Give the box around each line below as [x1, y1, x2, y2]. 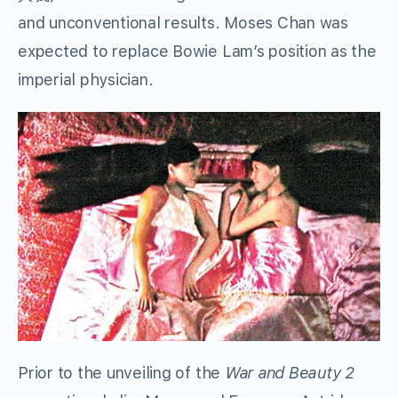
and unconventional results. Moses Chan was [18, 12, 348, 32]
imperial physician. [18, 69, 154, 89]
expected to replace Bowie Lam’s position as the [18, 41, 377, 60]
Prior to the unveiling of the [18, 363, 225, 383]
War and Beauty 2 [224, 363, 354, 383]
